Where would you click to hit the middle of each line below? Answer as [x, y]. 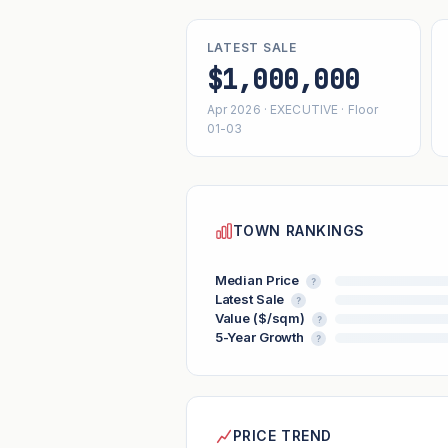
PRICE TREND [282, 436]
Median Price [258, 280]
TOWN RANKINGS [299, 230]
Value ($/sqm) [261, 318]
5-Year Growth [260, 337]
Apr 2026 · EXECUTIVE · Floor [292, 110]
